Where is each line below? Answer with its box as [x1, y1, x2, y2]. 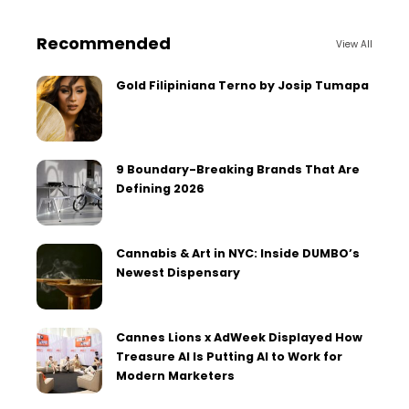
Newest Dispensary [116, 265, 240, 281]
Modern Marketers [116, 368, 235, 384]
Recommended [37, 32, 171, 56]
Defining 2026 [116, 181, 204, 197]
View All [336, 37, 372, 51]
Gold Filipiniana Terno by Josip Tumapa [116, 78, 369, 94]
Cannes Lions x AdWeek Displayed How [116, 330, 362, 346]
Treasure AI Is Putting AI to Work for [116, 349, 342, 365]
